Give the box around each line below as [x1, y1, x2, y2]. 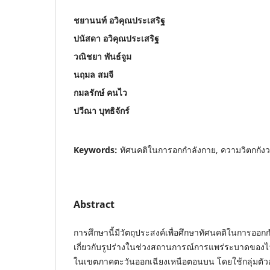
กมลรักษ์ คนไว [74, 86, 127, 98]
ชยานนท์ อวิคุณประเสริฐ [74, 14, 165, 26]
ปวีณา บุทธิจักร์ [74, 104, 130, 116]
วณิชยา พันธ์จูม [74, 50, 131, 62]
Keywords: [74, 143, 120, 155]
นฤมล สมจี [74, 68, 113, 80]
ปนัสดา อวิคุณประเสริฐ [74, 32, 159, 44]
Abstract [74, 197, 115, 211]
